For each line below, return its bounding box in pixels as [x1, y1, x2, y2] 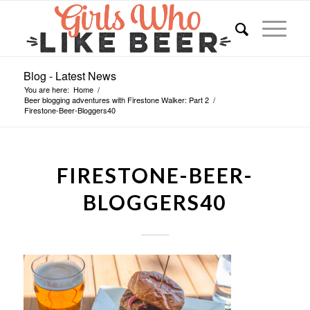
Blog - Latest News [23, 68, 116, 84]
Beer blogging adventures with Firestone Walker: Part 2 [24, 94, 209, 105]
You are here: [24, 84, 69, 95]
